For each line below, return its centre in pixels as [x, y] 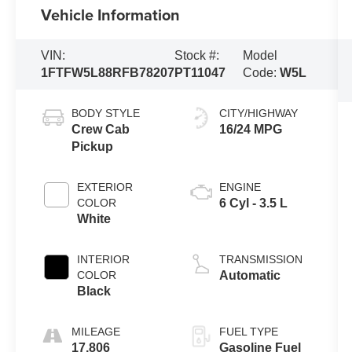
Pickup [93, 146]
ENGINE [240, 187]
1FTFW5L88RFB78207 [108, 73]
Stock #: [197, 55]
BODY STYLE [106, 113]
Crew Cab [101, 129]
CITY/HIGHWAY [258, 113]
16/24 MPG [250, 129]
